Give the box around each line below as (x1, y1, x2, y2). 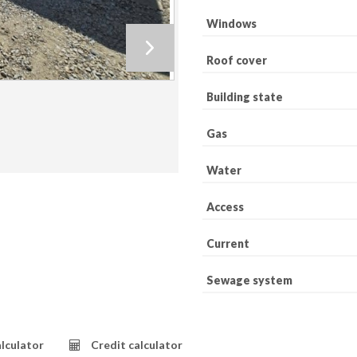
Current (206, 237, 249, 250)
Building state (206, 90, 283, 104)
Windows (206, 17, 257, 30)
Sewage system (206, 273, 292, 287)
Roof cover (206, 53, 267, 67)
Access (206, 200, 244, 214)
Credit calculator (91, 338, 182, 351)
